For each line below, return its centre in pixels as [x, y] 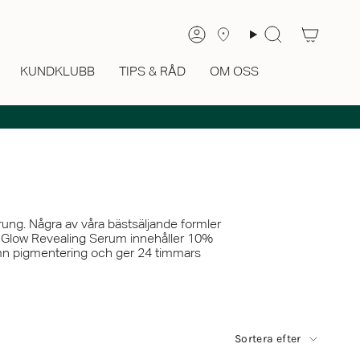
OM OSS [234, 72]
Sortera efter [268, 339]
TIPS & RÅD [152, 72]
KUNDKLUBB [57, 72]
